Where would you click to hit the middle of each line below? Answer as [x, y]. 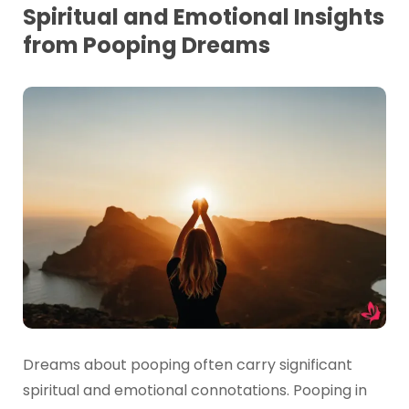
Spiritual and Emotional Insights [203, 17]
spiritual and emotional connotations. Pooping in [194, 391]
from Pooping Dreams [146, 46]
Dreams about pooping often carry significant [187, 365]
